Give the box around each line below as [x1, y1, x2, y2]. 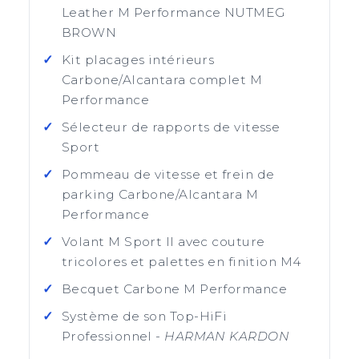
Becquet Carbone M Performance [62, 281, 288, 296]
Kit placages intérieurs [62, 52, 215, 67]
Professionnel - [62, 329, 165, 344]
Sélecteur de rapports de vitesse [62, 119, 280, 135]
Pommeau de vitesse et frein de [62, 167, 275, 182]
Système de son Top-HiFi [62, 309, 228, 324]
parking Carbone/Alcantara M [62, 187, 259, 202]
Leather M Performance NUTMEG [62, 5, 285, 20]
